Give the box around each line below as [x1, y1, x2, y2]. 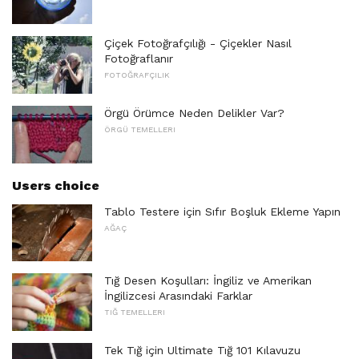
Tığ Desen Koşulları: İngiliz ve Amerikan [104, 274, 312, 288]
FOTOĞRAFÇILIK [104, 71, 170, 80]
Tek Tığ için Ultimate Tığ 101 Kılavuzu [104, 344, 301, 357]
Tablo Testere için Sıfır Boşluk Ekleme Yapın [104, 204, 341, 218]
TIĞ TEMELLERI [104, 308, 165, 317]
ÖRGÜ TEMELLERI [104, 125, 175, 135]
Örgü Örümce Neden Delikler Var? [104, 107, 284, 120]
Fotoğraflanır [104, 52, 173, 66]
